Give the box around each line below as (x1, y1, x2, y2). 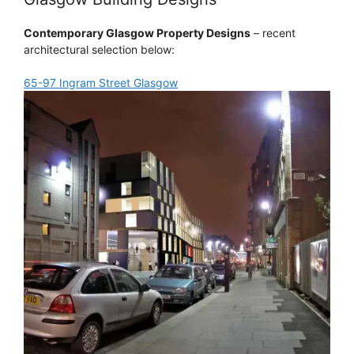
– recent (250, 25, 296, 40)
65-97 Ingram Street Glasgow (24, 75, 178, 89)
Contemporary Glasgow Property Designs (24, 25, 250, 40)
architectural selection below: (24, 42, 175, 56)
